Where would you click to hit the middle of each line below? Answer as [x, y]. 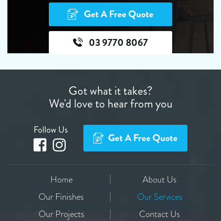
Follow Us [51, 130]
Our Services [160, 197]
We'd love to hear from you [110, 104]
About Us [160, 180]
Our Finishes [61, 197]
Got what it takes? [110, 91]
